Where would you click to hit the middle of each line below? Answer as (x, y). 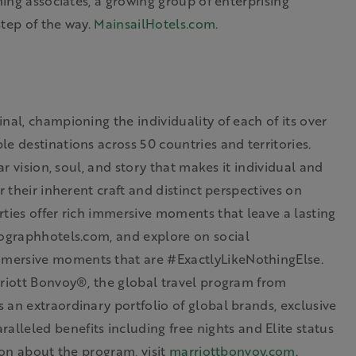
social (230, 236)
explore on (177, 236)
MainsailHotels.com (155, 23)
